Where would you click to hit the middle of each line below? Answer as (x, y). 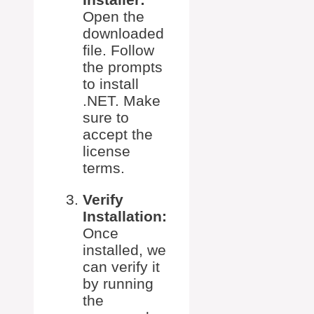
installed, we (124, 250)
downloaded (123, 33)
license (107, 151)
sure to (106, 117)
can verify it (121, 266)
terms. (104, 168)
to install (111, 83)
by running (118, 283)
